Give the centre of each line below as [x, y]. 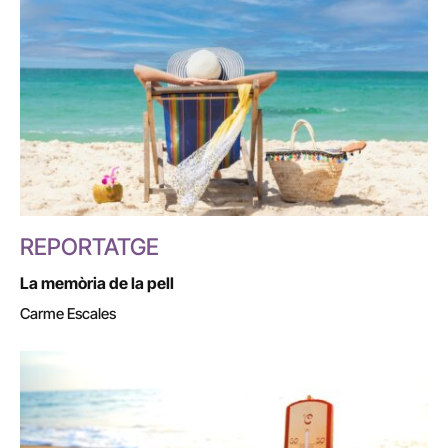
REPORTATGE [89, 247]
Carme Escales [68, 314]
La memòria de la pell [97, 283]
